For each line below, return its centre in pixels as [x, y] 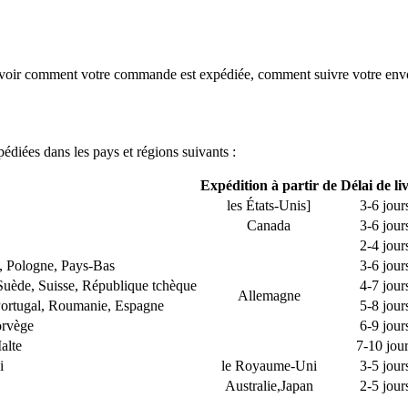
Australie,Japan [269, 385]
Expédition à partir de [269, 185]
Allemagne [269, 295]
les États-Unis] [269, 205]
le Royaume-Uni [269, 365]
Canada [269, 225]
